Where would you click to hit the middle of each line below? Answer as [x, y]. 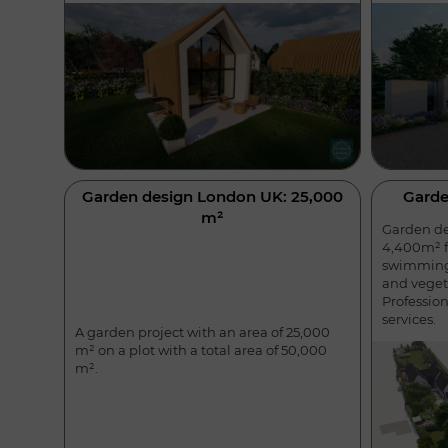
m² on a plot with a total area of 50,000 [201, 349]
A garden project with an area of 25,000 [202, 331]
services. [408, 319]
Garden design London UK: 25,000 [212, 197]
